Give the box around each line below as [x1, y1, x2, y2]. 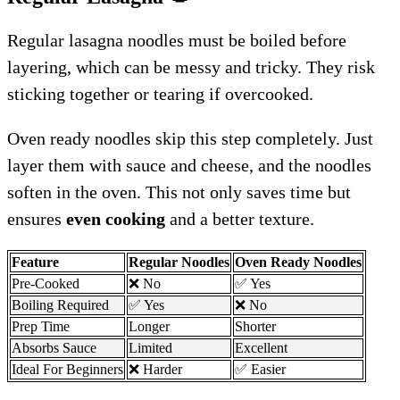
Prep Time [12, 318, 70, 334]
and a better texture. [165, 208, 314, 229]
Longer [129, 318, 170, 334]
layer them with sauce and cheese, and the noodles [7, 154, 371, 175]
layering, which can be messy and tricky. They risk [7, 56, 375, 77]
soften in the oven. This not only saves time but [7, 181, 351, 202]
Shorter [235, 318, 276, 334]
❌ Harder [129, 361, 182, 377]
